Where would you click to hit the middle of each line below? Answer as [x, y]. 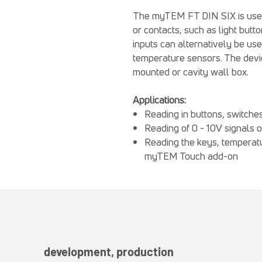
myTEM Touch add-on [191, 156]
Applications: [159, 100]
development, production [108, 251]
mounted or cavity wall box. [191, 72]
